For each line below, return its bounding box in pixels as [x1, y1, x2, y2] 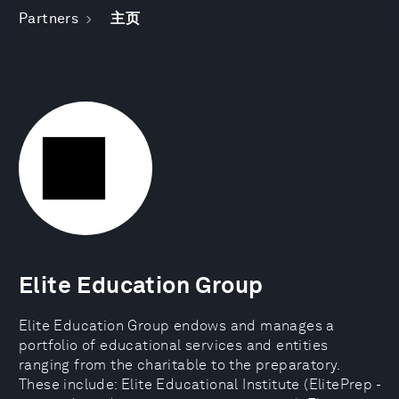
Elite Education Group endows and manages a [19, 317, 335, 334]
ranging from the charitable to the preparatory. [19, 356, 340, 373]
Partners [19, 10, 79, 27]
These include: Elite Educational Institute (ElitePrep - [19, 376, 380, 393]
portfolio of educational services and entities [19, 337, 329, 354]
